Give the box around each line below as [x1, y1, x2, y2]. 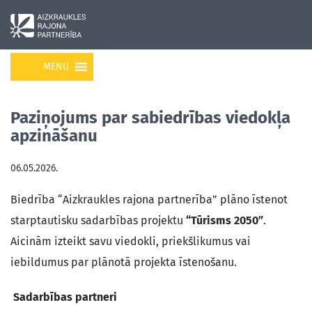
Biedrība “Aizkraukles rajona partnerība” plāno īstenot [10, 193, 288, 206]
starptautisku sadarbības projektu [10, 214, 186, 227]
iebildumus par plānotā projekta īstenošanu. [10, 256, 237, 269]
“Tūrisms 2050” [186, 214, 263, 227]
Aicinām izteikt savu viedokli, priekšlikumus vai [10, 235, 251, 248]
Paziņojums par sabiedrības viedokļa [10, 108, 290, 127]
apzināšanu [10, 126, 97, 146]
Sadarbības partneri [10, 290, 117, 304]
